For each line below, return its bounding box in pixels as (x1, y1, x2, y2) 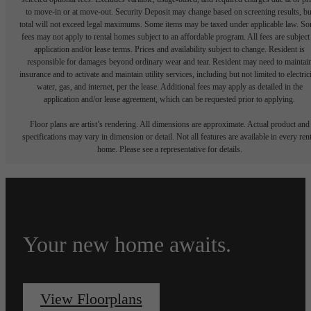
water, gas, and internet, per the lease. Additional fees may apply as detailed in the (36, 82, 303, 92)
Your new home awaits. (23, 232, 231, 258)
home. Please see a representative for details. (96, 144, 242, 155)
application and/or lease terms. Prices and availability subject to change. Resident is (34, 44, 305, 55)
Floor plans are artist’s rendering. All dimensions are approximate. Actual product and (29, 119, 310, 130)
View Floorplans (40, 290, 142, 308)
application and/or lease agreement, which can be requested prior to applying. (44, 94, 295, 105)
